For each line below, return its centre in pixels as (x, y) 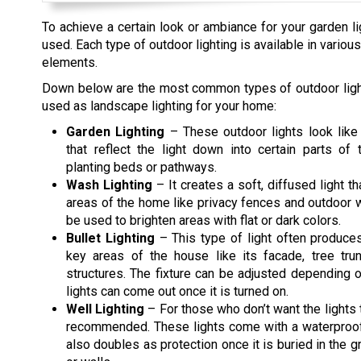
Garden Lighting (116, 132)
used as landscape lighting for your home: (159, 106)
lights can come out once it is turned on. (177, 292)
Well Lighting (106, 309)
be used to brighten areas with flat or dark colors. (203, 221)
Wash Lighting (109, 185)
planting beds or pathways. (141, 168)
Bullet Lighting (110, 239)
